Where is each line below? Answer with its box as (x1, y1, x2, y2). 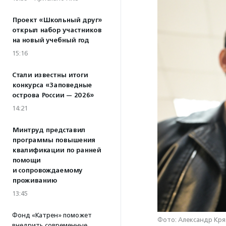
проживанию (12, 177, 57, 185)
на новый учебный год (12, 36, 89, 44)
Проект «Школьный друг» (12, 16, 102, 24)
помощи (12, 156, 40, 164)
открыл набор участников (12, 26, 101, 34)
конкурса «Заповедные (12, 81, 92, 89)
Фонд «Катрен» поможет (12, 211, 92, 219)
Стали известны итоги (12, 71, 88, 79)
